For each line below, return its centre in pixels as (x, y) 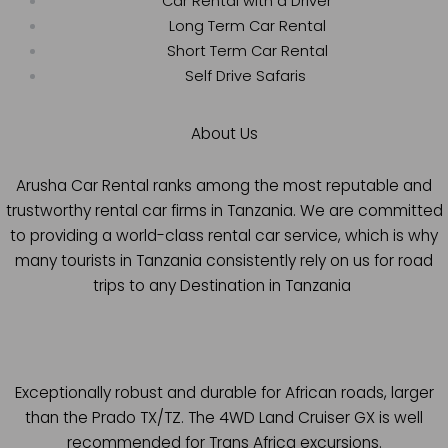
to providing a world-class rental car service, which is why (224, 236)
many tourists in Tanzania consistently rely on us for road (224, 261)
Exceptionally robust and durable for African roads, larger (224, 392)
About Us (224, 134)
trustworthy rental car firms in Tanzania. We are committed (224, 211)
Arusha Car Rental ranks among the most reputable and (224, 186)
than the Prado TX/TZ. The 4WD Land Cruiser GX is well (224, 417)
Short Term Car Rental (247, 50)
